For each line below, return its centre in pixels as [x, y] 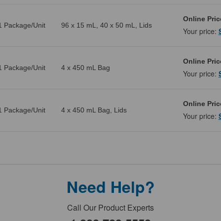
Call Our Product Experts [110, 208]
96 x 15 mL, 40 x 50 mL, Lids [106, 25]
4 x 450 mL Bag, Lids [94, 110]
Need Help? [110, 187]
